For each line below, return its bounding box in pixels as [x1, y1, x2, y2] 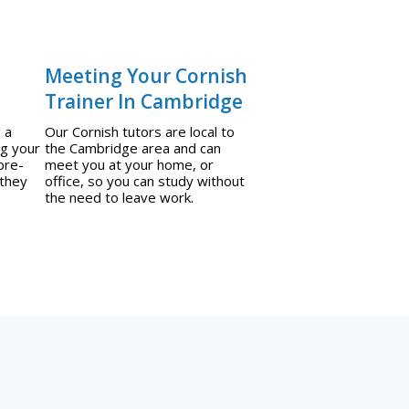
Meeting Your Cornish [44, 62, 247, 89]
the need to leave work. [44, 187, 194, 206]
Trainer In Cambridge [44, 88, 243, 114]
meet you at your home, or [44, 154, 214, 173]
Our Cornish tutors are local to [44, 121, 235, 141]
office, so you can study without [44, 171, 245, 190]
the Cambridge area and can [44, 138, 221, 157]
